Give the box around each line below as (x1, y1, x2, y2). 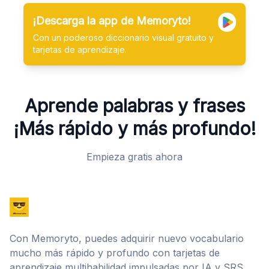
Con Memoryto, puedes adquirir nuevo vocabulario (10, 232, 244, 245)
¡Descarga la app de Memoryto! (33, 14, 191, 28)
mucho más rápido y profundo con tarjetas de (10, 247, 220, 259)
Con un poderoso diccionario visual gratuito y (33, 32, 214, 43)
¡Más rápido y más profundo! (13, 118, 256, 140)
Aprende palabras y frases (24, 95, 245, 117)
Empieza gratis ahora (86, 151, 183, 163)
